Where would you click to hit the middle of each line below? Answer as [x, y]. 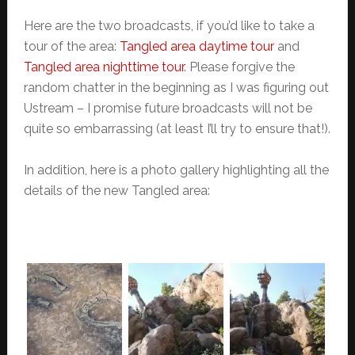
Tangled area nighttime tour [103, 67]
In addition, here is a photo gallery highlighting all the [176, 170]
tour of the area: [71, 46]
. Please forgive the [239, 67]
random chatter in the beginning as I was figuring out [176, 88]
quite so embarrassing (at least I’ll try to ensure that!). [177, 129]
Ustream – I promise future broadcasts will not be [168, 108]
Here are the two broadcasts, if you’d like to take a [169, 26]
